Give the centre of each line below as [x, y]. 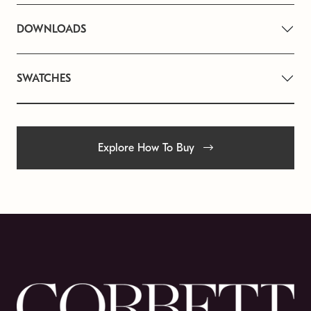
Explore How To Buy [148, 148]
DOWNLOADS [51, 29]
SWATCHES [44, 78]
